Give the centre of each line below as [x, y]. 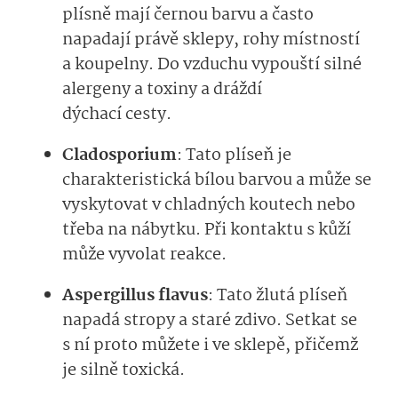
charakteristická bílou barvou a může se [217, 180]
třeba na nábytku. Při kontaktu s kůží [207, 230]
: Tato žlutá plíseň [278, 295]
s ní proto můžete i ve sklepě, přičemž [210, 345]
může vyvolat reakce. [146, 255]
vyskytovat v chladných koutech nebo [209, 205]
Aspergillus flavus [135, 295]
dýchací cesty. [117, 114]
